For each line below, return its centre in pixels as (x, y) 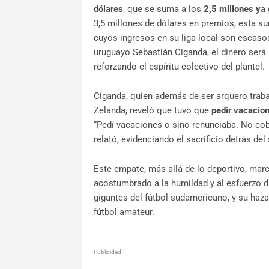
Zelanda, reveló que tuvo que (152, 111)
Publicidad (107, 252)
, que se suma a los (163, 9)
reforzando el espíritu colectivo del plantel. (179, 67)
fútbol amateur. (124, 212)
